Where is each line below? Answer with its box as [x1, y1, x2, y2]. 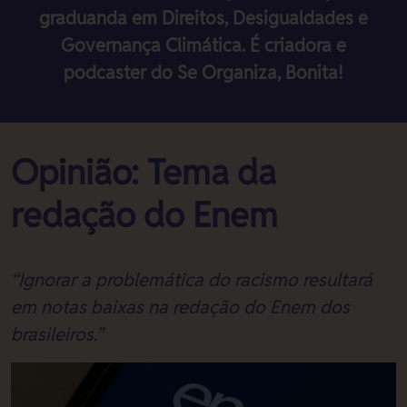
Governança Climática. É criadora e [61, 35, 346, 56]
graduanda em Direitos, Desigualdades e [39, 7, 368, 29]
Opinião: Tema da [11, 152, 276, 193]
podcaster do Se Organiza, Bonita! [64, 62, 343, 84]
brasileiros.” [11, 323, 103, 345]
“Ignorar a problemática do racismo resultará [11, 269, 372, 291]
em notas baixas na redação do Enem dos [11, 296, 350, 318]
